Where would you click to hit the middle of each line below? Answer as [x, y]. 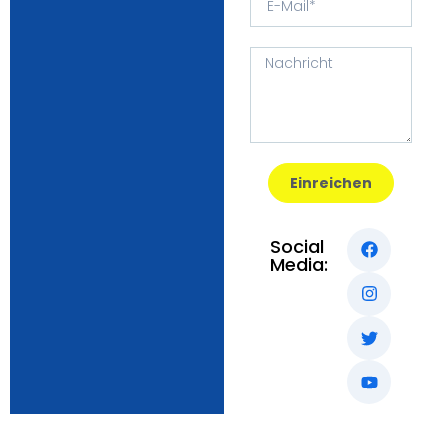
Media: [298, 264]
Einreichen [331, 182]
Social [296, 246]
